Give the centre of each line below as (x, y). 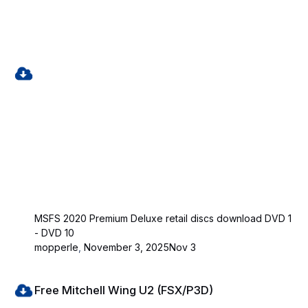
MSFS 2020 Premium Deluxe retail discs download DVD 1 (163, 219)
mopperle (57, 247)
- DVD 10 (55, 233)
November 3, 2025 (127, 247)
